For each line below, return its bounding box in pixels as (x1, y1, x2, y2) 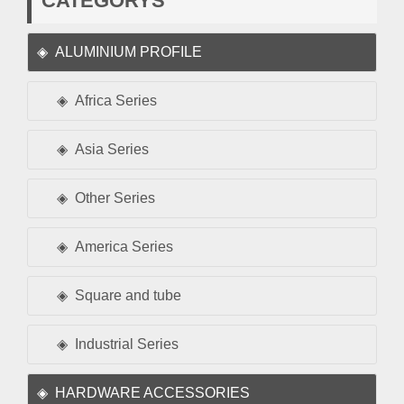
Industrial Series (75, 335, 179, 352)
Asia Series (75, 141, 149, 157)
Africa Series (75, 92, 157, 108)
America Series (75, 238, 173, 254)
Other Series (75, 189, 155, 206)
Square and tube (75, 287, 181, 303)
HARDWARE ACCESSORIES (55, 384, 250, 400)
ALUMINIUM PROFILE (55, 43, 202, 60)
